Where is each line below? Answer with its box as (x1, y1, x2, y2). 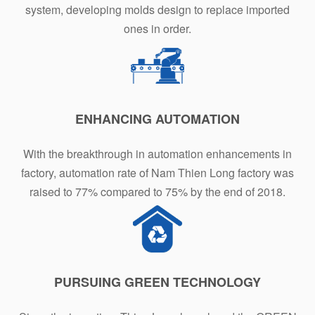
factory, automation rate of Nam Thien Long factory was (21, 164, 294, 181)
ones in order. (124, 20, 191, 37)
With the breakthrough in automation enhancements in (23, 145, 292, 162)
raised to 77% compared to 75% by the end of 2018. (30, 183, 285, 200)
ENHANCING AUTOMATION (75, 109, 240, 128)
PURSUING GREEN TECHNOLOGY (54, 272, 261, 291)
